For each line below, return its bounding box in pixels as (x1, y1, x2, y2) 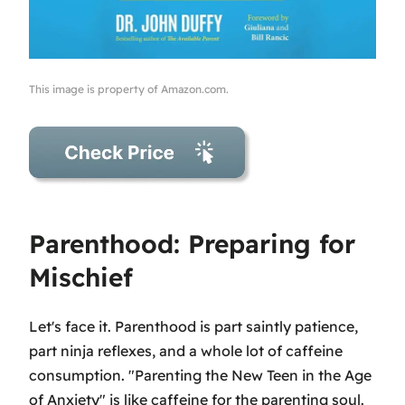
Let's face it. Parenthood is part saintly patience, (29, 317, 358, 336)
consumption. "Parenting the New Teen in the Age (29, 366, 372, 385)
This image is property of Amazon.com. (29, 81, 229, 96)
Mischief (29, 260, 133, 293)
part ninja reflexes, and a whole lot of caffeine (29, 342, 343, 361)
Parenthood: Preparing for (29, 227, 355, 259)
